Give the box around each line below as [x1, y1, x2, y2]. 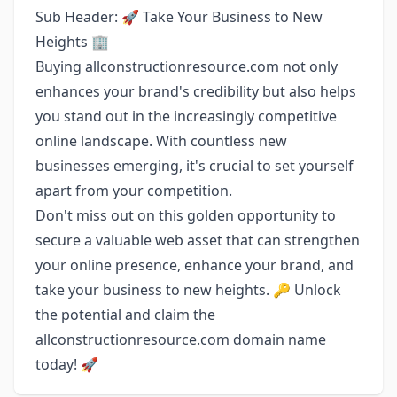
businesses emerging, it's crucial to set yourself [35, 156, 354, 175]
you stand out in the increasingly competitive [35, 106, 337, 126]
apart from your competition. [35, 181, 232, 200]
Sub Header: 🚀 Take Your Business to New [35, 7, 323, 27]
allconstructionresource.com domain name [35, 330, 326, 349]
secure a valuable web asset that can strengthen [35, 230, 360, 250]
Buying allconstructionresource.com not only [35, 57, 338, 76]
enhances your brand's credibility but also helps [35, 82, 356, 101]
